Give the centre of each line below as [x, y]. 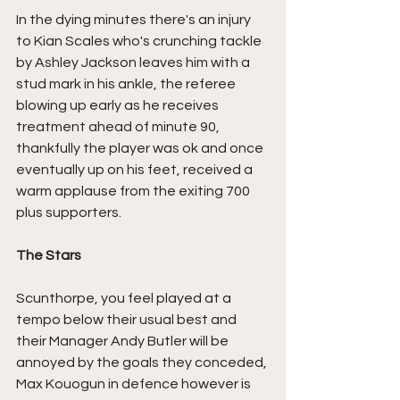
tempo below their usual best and [128, 320]
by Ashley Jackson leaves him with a [134, 62]
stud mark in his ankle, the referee [127, 84]
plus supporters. [69, 212]
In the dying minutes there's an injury [135, 20]
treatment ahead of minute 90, [119, 127]
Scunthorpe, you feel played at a [125, 298]
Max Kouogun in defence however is [135, 384]
